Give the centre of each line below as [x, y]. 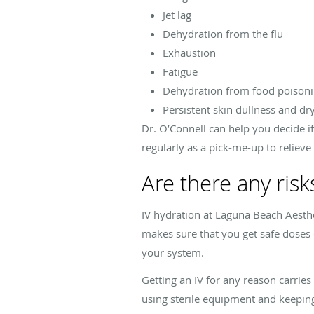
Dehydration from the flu [223, 33]
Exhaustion [189, 52]
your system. [174, 252]
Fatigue [180, 71]
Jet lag [177, 14]
